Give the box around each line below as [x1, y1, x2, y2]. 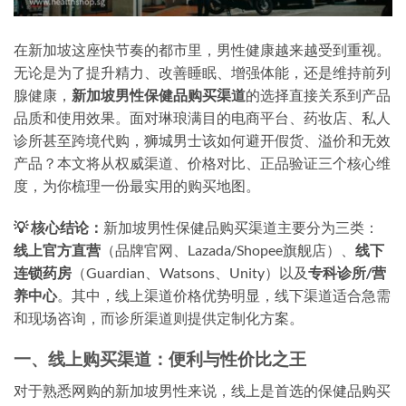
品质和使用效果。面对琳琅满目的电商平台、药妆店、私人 [14, 109, 391, 127]
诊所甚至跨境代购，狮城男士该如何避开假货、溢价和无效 [14, 131, 391, 150]
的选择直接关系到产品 [246, 86, 391, 104]
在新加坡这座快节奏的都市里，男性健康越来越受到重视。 [14, 41, 391, 59]
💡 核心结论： [14, 218, 103, 237]
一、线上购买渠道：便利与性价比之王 [14, 348, 306, 369]
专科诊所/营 [308, 264, 386, 282]
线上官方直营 [14, 241, 101, 259]
